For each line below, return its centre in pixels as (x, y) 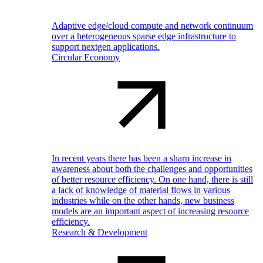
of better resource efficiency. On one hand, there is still (152, 179)
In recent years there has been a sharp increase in (141, 158)
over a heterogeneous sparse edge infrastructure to (144, 36)
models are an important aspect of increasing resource (150, 211)
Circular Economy (86, 57)
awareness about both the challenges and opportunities (152, 169)
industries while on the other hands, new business (143, 200)
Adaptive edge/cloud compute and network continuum (152, 26)
